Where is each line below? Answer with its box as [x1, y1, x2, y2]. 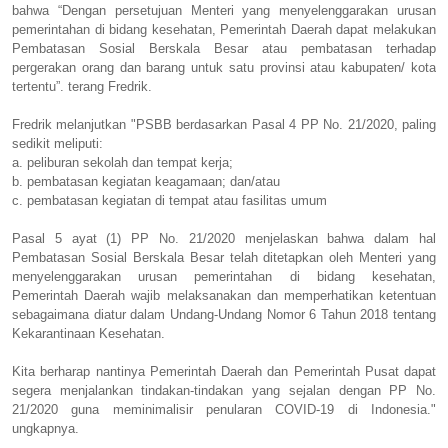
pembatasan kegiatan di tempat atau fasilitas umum [27, 192, 327, 208]
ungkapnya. [12, 420, 79, 436]
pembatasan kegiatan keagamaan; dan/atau [27, 173, 284, 189]
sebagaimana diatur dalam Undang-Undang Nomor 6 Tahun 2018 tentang [12, 306, 436, 322]
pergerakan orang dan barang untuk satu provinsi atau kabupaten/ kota [12, 59, 436, 75]
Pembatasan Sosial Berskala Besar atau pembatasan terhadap [12, 40, 436, 56]
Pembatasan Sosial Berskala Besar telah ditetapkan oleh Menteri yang [12, 249, 436, 265]
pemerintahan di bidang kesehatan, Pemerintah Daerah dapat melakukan [12, 21, 436, 37]
